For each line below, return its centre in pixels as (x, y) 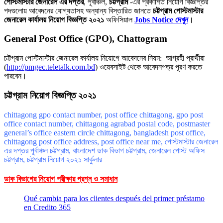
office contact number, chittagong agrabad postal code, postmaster (107, 123)
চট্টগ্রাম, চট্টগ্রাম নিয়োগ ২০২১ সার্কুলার (53, 159)
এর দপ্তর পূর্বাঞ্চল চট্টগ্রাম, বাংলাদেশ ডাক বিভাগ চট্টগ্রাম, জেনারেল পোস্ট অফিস (104, 150)
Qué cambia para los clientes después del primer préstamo (114, 199)
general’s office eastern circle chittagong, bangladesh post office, (105, 132)
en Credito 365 (47, 208)
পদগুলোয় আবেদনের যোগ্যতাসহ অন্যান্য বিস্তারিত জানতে (78, 10)
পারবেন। (15, 76)
